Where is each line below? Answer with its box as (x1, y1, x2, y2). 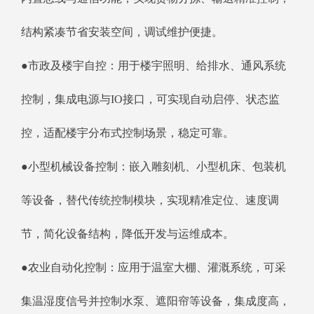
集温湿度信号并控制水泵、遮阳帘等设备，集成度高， (21, 295, 290, 308)
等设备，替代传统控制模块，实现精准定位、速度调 (21, 194, 279, 207)
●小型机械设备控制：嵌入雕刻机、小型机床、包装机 (21, 161, 286, 173)
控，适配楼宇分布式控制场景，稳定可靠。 (21, 127, 234, 139)
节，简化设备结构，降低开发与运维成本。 (21, 228, 234, 240)
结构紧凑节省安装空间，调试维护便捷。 (21, 26, 223, 39)
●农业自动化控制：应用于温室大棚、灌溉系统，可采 (21, 261, 286, 274)
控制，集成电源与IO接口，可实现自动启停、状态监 (21, 93, 280, 106)
